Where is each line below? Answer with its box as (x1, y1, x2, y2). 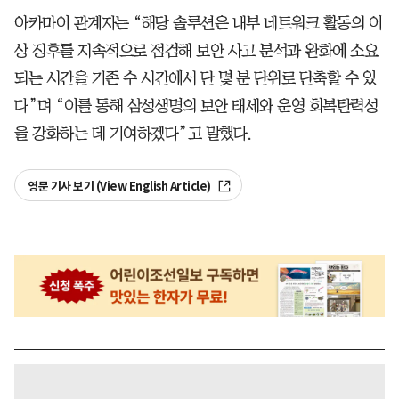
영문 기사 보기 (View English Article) (28, 179, 213, 195)
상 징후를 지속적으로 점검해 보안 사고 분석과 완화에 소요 (14, 43, 378, 60)
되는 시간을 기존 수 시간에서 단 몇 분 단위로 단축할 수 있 (14, 70, 376, 87)
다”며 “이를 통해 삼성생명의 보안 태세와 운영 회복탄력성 (14, 98, 378, 115)
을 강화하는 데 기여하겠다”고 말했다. (14, 126, 252, 142)
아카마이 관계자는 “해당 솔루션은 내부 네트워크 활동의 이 (14, 15, 382, 32)
